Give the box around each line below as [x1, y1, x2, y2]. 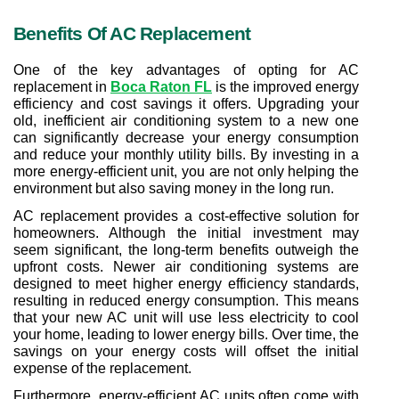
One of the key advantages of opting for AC [13, 61, 359, 77]
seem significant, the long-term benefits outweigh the [13, 241, 359, 257]
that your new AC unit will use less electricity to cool [13, 309, 359, 325]
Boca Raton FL [110, 78, 212, 94]
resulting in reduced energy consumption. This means [13, 292, 359, 308]
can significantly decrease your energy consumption [13, 129, 359, 145]
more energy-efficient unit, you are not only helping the [13, 163, 359, 179]
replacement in [13, 78, 110, 94]
